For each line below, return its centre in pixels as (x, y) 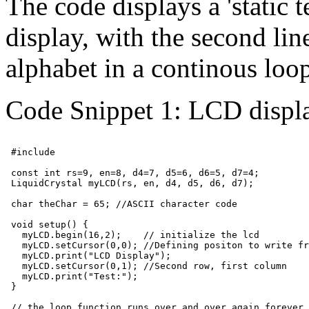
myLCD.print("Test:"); (72, 276)
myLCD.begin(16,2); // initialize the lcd (132, 235)
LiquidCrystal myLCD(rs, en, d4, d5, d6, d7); (130, 183)
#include (33, 152)
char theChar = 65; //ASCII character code (121, 203)
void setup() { (47, 224)
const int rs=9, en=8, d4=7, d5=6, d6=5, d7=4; (132, 172)
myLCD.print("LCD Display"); (88, 255)
